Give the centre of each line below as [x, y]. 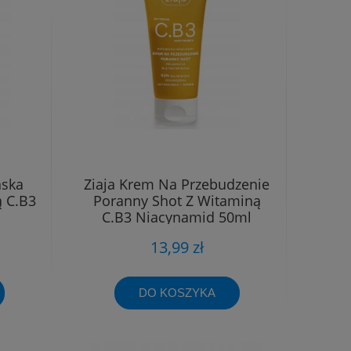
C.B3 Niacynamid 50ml [177, 217]
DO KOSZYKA [177, 292]
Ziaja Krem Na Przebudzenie [177, 185]
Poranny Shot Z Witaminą [177, 201]
